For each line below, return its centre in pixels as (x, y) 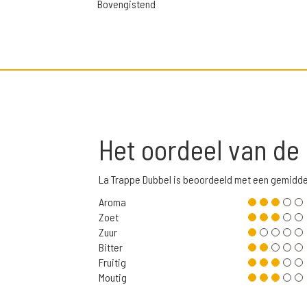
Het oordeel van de (202, 149)
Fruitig (112, 262)
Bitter (111, 247)
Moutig (113, 278)
